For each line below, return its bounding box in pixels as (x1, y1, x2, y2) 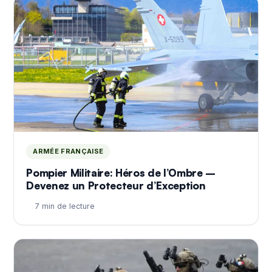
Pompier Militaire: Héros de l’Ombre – (26, 166, 216, 180)
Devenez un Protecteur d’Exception (26, 179, 206, 192)
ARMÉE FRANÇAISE (33, 147, 104, 156)
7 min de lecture (35, 202, 95, 211)
